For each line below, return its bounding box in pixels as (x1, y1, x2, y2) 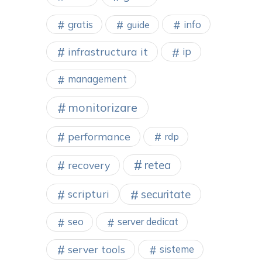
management (68, 73, 127, 85)
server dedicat (118, 215, 179, 228)
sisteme (160, 243, 195, 256)
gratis (68, 18, 93, 30)
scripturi (68, 187, 109, 201)
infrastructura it (68, 44, 148, 58)
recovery (68, 158, 110, 171)
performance (68, 129, 130, 143)
